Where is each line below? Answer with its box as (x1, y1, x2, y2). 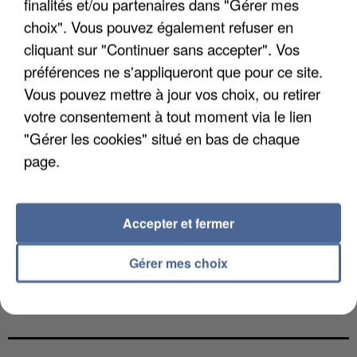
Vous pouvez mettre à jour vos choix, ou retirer (24, 82, 320, 104)
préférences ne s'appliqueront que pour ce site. (24, 60, 323, 81)
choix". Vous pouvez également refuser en (24, 15, 293, 37)
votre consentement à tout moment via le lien (24, 104, 312, 126)
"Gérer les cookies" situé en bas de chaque (24, 127, 300, 148)
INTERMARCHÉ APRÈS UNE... (8, 287, 213, 305)
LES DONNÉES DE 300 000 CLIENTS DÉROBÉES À (8, 269, 347, 288)
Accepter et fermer (123, 213, 234, 232)
